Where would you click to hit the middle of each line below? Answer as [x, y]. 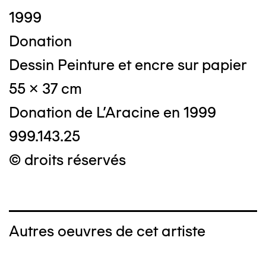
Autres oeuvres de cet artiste [107, 231]
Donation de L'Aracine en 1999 [113, 113]
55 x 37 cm [45, 89]
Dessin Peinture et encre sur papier [128, 65]
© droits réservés [67, 160]
